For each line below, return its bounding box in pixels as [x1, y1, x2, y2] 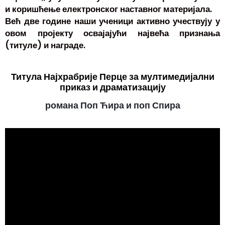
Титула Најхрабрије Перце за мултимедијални [11, 70, 214, 83]
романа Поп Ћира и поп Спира [45, 98, 180, 111]
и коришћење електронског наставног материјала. [5, 3, 212, 15]
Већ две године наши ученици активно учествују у [5, 15, 220, 27]
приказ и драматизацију [59, 80, 166, 93]
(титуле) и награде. [5, 39, 85, 51]
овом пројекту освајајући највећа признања [5, 27, 220, 39]
